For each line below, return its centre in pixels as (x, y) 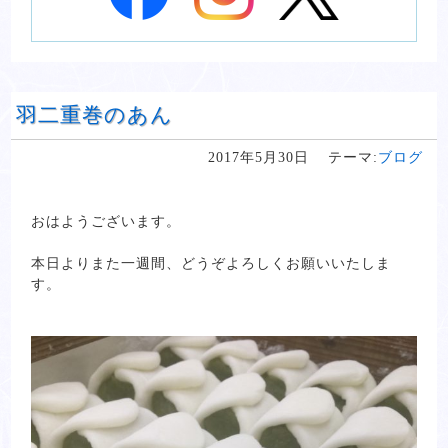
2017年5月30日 (258, 157)
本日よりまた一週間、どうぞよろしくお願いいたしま (211, 263)
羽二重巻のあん (95, 114)
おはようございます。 (106, 221)
